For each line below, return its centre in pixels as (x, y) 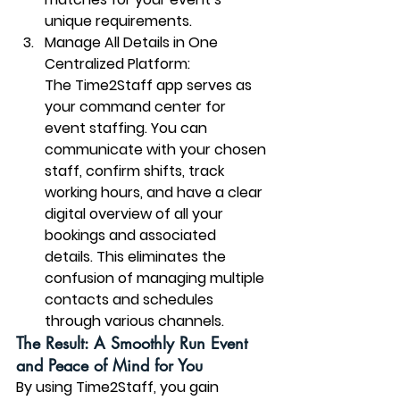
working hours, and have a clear (155, 192)
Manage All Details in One (133, 42)
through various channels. (134, 321)
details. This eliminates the (137, 257)
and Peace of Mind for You (109, 365)
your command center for (137, 107)
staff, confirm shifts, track (136, 171)
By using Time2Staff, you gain (119, 387)
